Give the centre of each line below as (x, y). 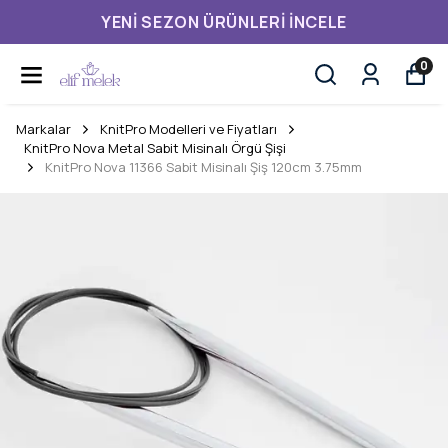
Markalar (43, 129)
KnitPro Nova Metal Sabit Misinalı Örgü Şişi (155, 148)
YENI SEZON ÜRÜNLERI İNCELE (224, 22)
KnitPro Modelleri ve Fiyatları (188, 129)
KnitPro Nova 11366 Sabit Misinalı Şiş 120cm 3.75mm (203, 167)
